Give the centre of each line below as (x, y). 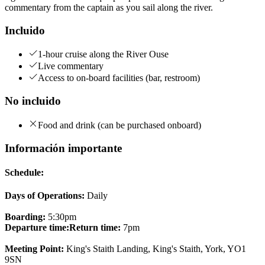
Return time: (95, 228)
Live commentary (71, 66)
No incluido (33, 101)
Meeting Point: (34, 249)
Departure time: (37, 228)
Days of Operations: (45, 196)
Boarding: (25, 217)
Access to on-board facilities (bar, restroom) (119, 78)
